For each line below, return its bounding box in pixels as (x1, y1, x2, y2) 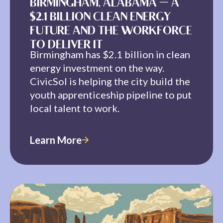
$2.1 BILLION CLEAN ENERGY (30, 12, 171, 24)
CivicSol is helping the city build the (30, 75, 190, 88)
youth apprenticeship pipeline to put (30, 89, 192, 101)
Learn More (30, 134, 82, 146)
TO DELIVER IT (30, 40, 103, 52)
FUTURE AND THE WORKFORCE (30, 26, 192, 38)
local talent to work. (30, 102, 119, 114)
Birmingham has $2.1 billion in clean (30, 48, 190, 61)
